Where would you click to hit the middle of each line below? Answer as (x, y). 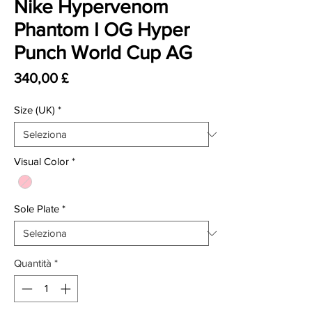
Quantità (33, 263)
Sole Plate (37, 209)
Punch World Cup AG (103, 53)
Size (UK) (34, 110)
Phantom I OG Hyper (102, 30)
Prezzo (88, 77)
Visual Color (41, 161)
